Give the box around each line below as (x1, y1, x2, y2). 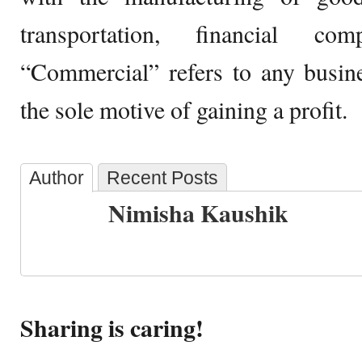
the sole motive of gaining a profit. (20, 93, 347, 125)
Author (29, 167, 84, 188)
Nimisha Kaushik (108, 196, 288, 230)
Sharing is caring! (20, 310, 204, 345)
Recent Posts (107, 167, 218, 188)
